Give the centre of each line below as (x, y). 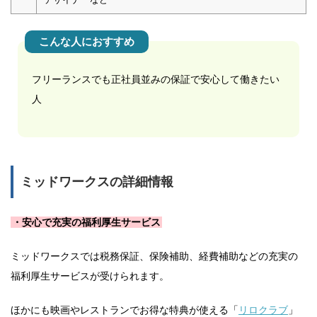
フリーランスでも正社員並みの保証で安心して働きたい (156, 80)
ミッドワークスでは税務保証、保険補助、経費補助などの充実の (154, 257)
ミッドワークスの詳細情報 (97, 182)
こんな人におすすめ (87, 42)
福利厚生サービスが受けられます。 (90, 276)
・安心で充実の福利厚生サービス (86, 223)
